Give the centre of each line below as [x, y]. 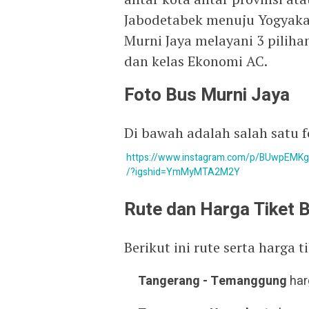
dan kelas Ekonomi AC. [196, 61]
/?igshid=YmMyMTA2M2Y [183, 172]
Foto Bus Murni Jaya [207, 95]
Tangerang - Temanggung [212, 281]
